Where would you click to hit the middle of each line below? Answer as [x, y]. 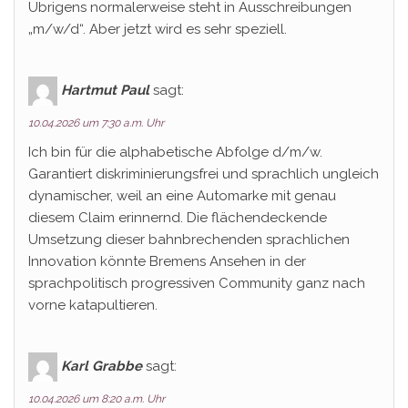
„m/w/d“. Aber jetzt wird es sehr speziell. [158, 29]
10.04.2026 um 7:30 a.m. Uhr [96, 123]
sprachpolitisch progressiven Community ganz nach [197, 283]
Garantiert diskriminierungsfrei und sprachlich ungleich [204, 174]
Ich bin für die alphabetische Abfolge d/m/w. [175, 152]
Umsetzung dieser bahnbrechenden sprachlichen [189, 240]
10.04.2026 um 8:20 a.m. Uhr [97, 399]
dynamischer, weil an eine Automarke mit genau [182, 196]
